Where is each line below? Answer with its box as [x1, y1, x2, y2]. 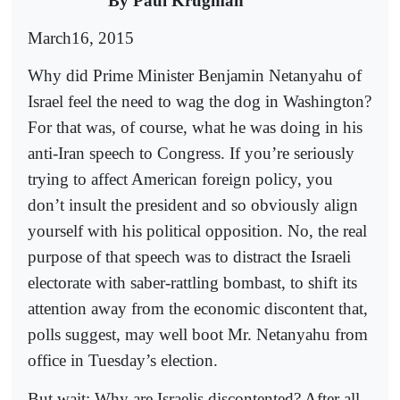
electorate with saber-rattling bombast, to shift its [28, 273, 357, 293]
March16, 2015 [28, 29, 134, 48]
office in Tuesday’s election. [28, 351, 218, 371]
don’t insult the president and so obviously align [28, 196, 358, 215]
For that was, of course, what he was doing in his [28, 118, 362, 137]
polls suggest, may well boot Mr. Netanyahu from [28, 325, 368, 345]
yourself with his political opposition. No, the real [28, 221, 367, 241]
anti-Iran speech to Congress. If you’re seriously [28, 144, 354, 163]
